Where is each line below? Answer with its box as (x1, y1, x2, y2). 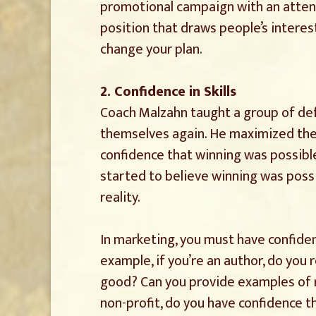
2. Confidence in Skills (100, 80, 236, 104)
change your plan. (100, 37, 202, 61)
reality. (100, 186, 140, 209)
